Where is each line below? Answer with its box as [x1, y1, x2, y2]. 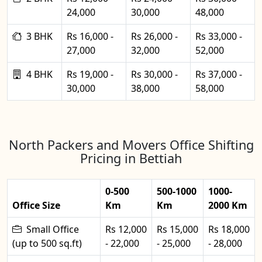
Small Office [26, 223, 79, 236]
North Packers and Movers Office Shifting [8, 136, 254, 153]
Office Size [12, 199, 60, 212]
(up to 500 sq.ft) [12, 237, 82, 250]
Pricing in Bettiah [80, 150, 182, 167]
